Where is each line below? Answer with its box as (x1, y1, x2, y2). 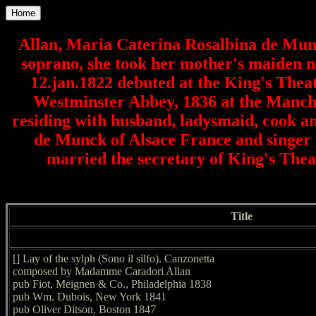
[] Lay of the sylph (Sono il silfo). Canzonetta (13, 252, 214, 265)
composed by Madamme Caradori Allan (13, 265, 190, 277)
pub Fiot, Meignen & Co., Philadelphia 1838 (13, 277, 212, 290)
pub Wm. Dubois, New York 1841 (13, 290, 166, 303)
